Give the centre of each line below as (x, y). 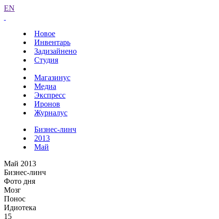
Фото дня (20, 181)
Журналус (51, 113)
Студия (46, 60)
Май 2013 (20, 164)
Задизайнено (55, 51)
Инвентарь (52, 42)
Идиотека (20, 208)
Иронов (47, 104)
